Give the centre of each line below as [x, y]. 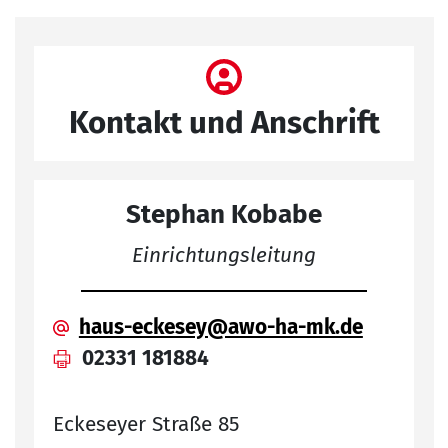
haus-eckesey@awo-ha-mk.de [220, 327]
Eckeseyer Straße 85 [146, 425]
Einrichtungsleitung [224, 255]
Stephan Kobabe [224, 215]
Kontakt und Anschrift [224, 123]
